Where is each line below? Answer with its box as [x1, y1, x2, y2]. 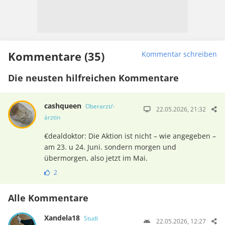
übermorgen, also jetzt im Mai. [44, 153, 148, 163]
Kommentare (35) [8, 48, 104, 64]
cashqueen [44, 100, 83, 110]
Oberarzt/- [85, 101, 115, 110]
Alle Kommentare [8, 191, 88, 204]
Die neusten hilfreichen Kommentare [8, 71, 179, 84]
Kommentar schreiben [142, 49, 217, 59]
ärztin [44, 113, 60, 122]
